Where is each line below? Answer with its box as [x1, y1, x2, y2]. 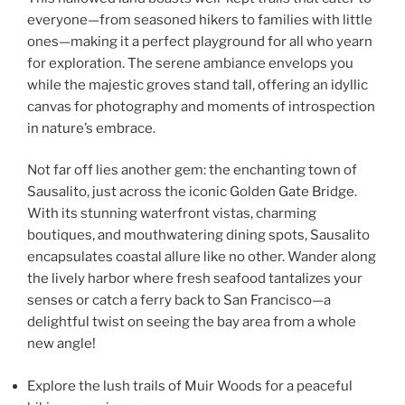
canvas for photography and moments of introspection [27, 98, 375, 115]
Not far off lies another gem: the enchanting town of [27, 162, 357, 179]
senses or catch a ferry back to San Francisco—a [27, 292, 331, 309]
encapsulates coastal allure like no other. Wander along [27, 249, 376, 266]
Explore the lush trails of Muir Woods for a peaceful [27, 377, 353, 394]
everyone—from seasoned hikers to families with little [27, 11, 372, 28]
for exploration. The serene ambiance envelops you [27, 54, 353, 71]
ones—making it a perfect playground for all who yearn [27, 33, 372, 50]
